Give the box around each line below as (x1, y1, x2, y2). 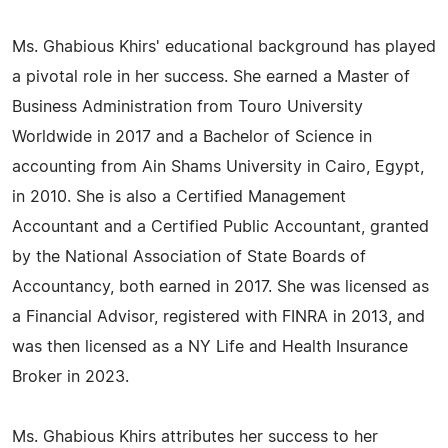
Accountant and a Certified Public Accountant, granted (12, 219, 429, 235)
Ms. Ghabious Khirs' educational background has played (12, 39, 436, 55)
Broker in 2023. (12, 369, 129, 385)
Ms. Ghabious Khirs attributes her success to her (12, 429, 378, 445)
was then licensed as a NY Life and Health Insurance (12, 339, 408, 355)
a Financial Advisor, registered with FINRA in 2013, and (12, 309, 425, 325)
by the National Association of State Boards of (12, 249, 366, 265)
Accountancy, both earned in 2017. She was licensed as (12, 279, 429, 295)
